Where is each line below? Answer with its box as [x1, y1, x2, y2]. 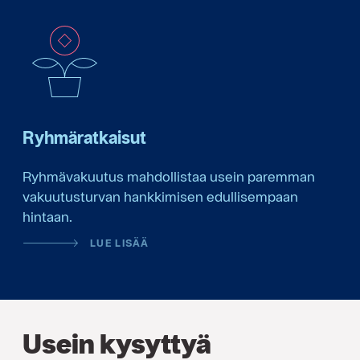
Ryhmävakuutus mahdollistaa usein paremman [22, 167, 315, 185]
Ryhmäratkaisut [22, 126, 146, 148]
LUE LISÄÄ [90, 236, 149, 249]
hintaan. [22, 207, 72, 225]
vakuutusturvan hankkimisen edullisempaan [22, 187, 298, 205]
